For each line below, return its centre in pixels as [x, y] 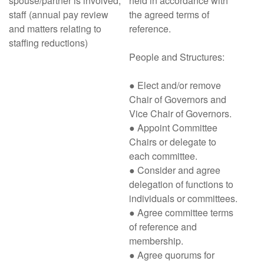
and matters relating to [55, 29]
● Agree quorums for [172, 255]
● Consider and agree [175, 170]
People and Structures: [177, 57]
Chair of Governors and [178, 99]
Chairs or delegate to [173, 142]
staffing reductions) [48, 43]
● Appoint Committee [173, 128]
